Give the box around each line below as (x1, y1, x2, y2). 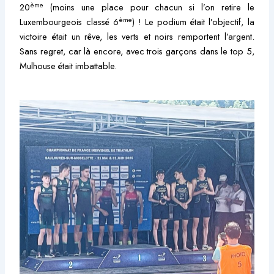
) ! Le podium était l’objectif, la (131, 15, 254, 29)
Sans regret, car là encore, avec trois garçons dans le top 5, (20, 45, 254, 58)
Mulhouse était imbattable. (20, 59, 117, 73)
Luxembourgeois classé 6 (20, 15, 119, 29)
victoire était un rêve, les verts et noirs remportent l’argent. (20, 30, 254, 43)
